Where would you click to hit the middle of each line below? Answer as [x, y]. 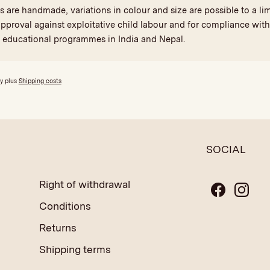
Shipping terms [75, 249]
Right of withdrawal [85, 184]
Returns [58, 228]
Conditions [65, 206]
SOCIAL [226, 149]
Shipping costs [40, 80]
